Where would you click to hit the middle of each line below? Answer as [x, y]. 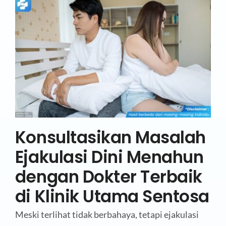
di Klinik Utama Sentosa [112, 196]
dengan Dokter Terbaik [108, 177]
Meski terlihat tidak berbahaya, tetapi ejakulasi [107, 214]
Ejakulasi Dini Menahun [109, 157]
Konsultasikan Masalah [110, 137]
